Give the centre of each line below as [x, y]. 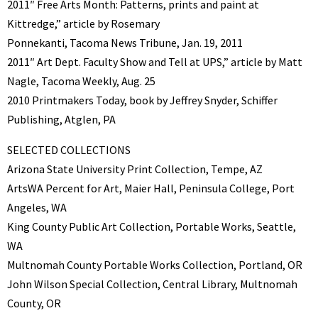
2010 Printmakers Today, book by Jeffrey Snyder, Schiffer [142, 100]
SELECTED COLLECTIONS [69, 149]
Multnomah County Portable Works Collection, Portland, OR [155, 264]
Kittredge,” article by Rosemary [83, 23]
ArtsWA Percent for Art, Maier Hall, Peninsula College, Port [151, 188]
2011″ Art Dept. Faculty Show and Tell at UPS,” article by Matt [155, 61]
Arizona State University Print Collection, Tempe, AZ [135, 169]
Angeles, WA [37, 207]
